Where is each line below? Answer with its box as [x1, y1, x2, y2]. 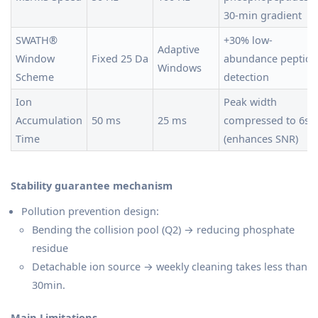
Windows [158, 60, 202, 75]
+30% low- [224, 33, 273, 48]
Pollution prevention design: [21, 204, 159, 219]
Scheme [16, 70, 54, 84]
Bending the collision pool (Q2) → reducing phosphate [32, 222, 295, 237]
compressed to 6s [224, 113, 309, 128]
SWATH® [16, 33, 57, 48]
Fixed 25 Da [92, 51, 148, 66]
